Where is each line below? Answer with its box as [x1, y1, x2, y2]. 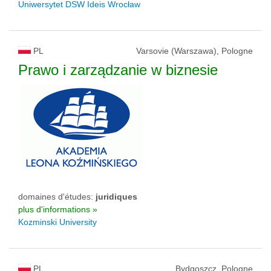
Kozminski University [18, 217, 97, 227]
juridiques [96, 192, 137, 202]
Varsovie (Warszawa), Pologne [136, 46, 253, 56]
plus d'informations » [18, 204, 97, 215]
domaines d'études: [18, 192, 96, 202]
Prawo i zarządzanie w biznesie [18, 62, 218, 79]
